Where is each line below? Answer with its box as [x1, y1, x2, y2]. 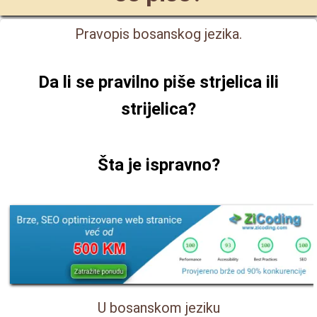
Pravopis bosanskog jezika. [75, 25, 242, 42]
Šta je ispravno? [97, 155, 220, 175]
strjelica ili [200, 72, 279, 92]
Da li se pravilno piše [38, 72, 200, 92]
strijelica [121, 99, 188, 119]
